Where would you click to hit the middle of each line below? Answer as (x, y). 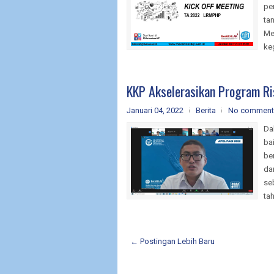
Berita (206, 110)
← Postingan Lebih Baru (172, 241)
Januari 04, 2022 (155, 110)
